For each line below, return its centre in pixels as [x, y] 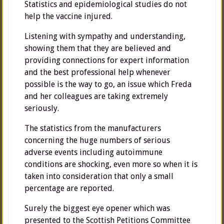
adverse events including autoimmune [93, 152]
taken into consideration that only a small [99, 176]
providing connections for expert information [107, 60]
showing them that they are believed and [98, 48]
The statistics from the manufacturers [93, 128]
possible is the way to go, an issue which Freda [108, 84]
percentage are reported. [69, 188]
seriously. [42, 108]
